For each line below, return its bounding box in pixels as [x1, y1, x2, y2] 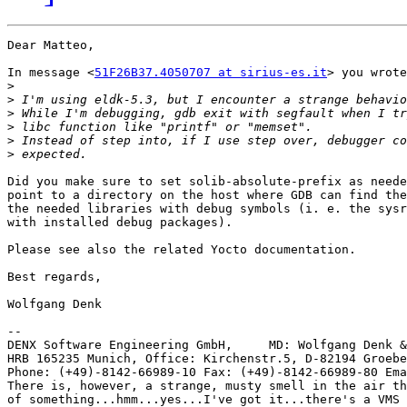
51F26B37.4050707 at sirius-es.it [94, 65, 327, 80]
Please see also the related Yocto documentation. [7, 243, 356, 257]
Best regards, [7, 270, 102, 284]
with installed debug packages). [7, 215, 233, 230]
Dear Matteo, [7, 38, 94, 53]
